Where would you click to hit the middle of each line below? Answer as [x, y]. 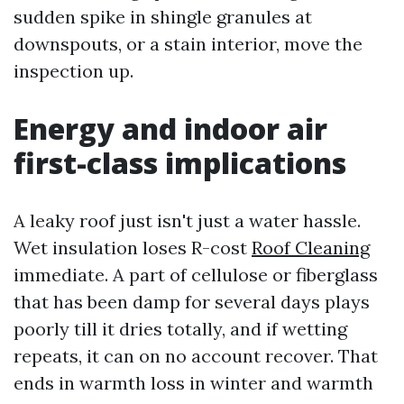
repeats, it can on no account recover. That [196, 356]
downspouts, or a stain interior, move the [188, 44]
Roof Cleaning [311, 248]
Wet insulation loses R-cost [133, 248]
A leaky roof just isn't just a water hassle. [187, 220]
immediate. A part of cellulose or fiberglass [196, 275]
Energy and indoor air [170, 129]
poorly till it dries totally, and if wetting [180, 329]
